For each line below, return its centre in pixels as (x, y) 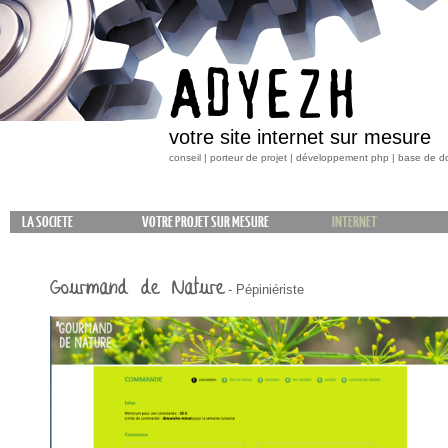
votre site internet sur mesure (300, 137)
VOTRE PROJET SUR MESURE (205, 222)
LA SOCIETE (47, 222)
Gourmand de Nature (137, 288)
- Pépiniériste (264, 289)
